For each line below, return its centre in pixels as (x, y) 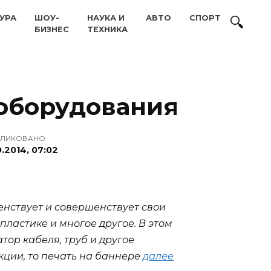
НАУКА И (106, 18)
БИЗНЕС (52, 29)
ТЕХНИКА (107, 29)
